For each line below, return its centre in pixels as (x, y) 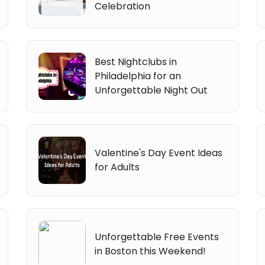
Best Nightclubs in (136, 62)
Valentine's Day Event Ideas (159, 153)
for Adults (117, 167)
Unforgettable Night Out (151, 90)
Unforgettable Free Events (157, 237)
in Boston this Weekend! (151, 251)
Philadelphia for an (138, 76)
